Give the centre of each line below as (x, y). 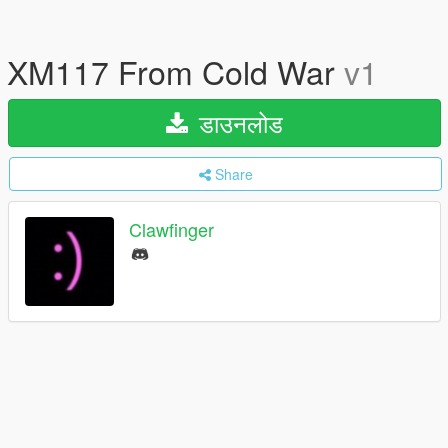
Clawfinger (171, 229)
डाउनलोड (237, 122)
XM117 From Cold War (175, 71)
